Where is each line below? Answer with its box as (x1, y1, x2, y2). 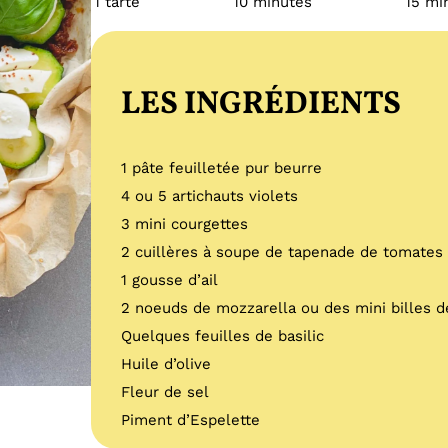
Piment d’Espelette (121, 411, 261, 430)
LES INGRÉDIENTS (121, 83, 402, 128)
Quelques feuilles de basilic (121, 327, 325, 346)
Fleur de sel (121, 383, 210, 402)
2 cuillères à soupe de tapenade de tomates (121, 243, 444, 262)
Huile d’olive (121, 355, 212, 374)
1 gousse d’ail (121, 271, 219, 290)
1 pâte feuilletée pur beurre (121, 159, 323, 178)
